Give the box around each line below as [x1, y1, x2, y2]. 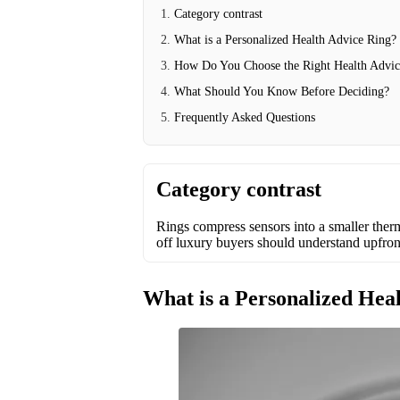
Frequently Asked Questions [174, 111, 315, 124]
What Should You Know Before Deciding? [174, 85, 389, 98]
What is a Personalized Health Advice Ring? [174, 33, 396, 46]
